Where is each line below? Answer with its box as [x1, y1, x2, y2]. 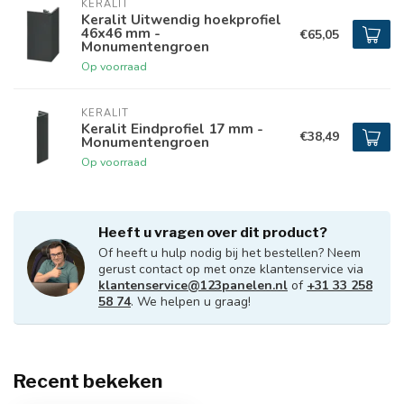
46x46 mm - [81, 23, 161, 42]
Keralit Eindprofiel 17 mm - [81, 119, 263, 138]
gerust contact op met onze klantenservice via [98, 261, 363, 278]
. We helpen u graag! [131, 293, 251, 310]
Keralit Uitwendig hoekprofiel [81, 10, 281, 29]
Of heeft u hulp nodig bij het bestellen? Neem [98, 244, 361, 262]
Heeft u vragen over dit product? [98, 224, 327, 241]
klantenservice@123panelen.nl [98, 277, 288, 294]
